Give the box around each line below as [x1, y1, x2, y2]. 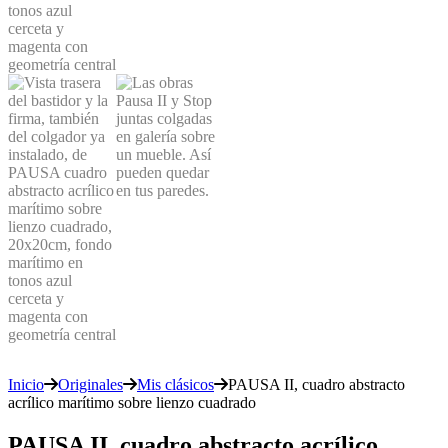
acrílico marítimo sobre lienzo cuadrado [8, 393, 256, 411]
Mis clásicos [137, 375, 214, 393]
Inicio [8, 375, 44, 393]
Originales [58, 375, 123, 393]
